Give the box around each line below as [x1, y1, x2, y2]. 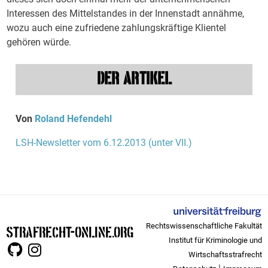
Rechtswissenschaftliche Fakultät [146, 221, 262, 230]
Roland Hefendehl [35, 113, 112, 124]
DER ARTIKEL [96, 68, 172, 86]
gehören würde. [7, 36, 72, 48]
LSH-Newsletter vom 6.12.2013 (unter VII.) [16, 137, 193, 148]
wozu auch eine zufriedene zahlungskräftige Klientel [7, 22, 227, 33]
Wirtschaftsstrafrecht [188, 250, 262, 259]
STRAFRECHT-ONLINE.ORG [6, 223, 133, 239]
